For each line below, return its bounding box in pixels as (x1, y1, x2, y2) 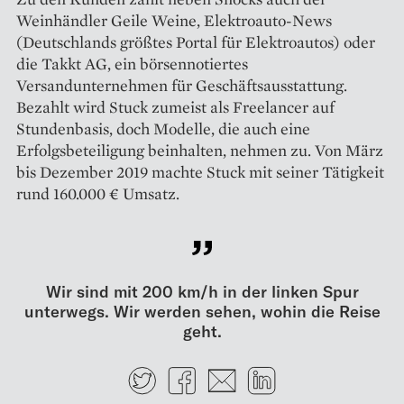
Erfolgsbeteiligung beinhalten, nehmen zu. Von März (16, 139, 383, 161)
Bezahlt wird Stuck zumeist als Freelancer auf (16, 96, 335, 117)
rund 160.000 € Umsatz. (16, 182, 179, 204)
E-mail (240, 361, 289, 381)
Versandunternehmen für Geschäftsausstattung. (16, 74, 347, 96)
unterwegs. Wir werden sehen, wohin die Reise (23, 301, 381, 322)
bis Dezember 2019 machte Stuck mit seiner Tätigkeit (16, 161, 384, 182)
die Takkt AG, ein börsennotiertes (16, 52, 248, 74)
